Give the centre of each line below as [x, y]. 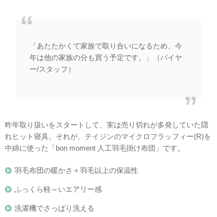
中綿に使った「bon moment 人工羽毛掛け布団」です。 [95, 148]
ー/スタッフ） [52, 69]
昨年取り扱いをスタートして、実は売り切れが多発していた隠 [107, 124]
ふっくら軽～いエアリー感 [58, 189]
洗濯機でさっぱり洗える [54, 208]
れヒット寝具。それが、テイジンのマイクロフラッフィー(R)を [108, 136]
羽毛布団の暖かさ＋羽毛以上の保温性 [76, 170]
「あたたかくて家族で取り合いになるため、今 [106, 46]
